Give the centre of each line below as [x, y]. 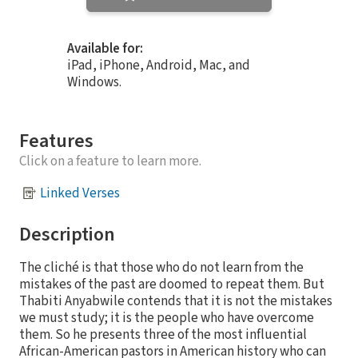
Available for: [105, 49]
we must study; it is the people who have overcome [167, 318]
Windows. [94, 83]
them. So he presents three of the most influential [163, 335]
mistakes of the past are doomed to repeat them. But [172, 285]
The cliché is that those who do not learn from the [161, 268]
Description [67, 235]
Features [56, 141]
